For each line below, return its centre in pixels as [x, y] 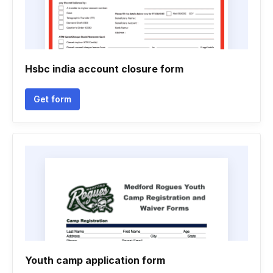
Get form [52, 99]
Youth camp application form [95, 260]
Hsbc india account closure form [104, 69]
